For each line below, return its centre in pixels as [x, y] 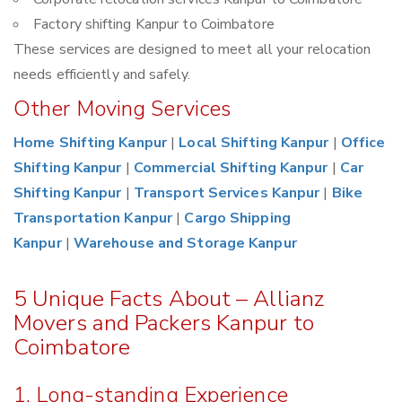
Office [363, 143]
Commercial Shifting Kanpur [231, 168]
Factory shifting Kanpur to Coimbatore [154, 25]
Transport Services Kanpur [227, 193]
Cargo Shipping [237, 218]
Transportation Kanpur [93, 218]
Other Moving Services [122, 109]
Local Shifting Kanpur [254, 143]
